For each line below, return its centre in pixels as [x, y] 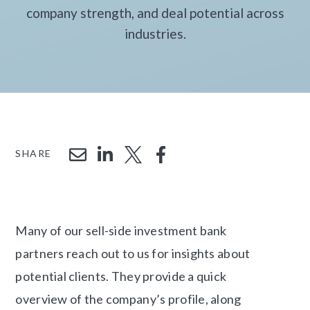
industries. [155, 33]
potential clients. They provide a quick [121, 276]
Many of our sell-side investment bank [121, 231]
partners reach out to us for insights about [133, 254]
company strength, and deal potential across [155, 12]
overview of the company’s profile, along [128, 299]
